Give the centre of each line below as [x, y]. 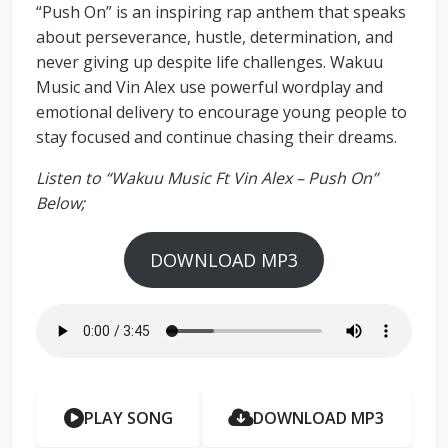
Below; [60, 203]
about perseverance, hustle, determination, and [214, 37]
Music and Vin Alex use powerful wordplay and [209, 87]
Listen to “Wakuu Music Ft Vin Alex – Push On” [207, 178]
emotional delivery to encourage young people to [221, 112]
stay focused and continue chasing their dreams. [216, 137]
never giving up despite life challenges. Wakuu [209, 62]
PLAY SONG [128, 418]
